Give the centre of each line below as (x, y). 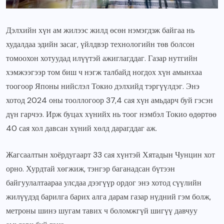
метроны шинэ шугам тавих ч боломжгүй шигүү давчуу (102, 211)
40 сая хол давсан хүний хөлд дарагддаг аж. (82, 128)
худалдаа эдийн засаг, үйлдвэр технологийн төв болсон (100, 44)
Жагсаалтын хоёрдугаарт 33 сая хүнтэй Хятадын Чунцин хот (110, 155)
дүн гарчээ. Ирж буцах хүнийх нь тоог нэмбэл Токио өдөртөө (111, 114)
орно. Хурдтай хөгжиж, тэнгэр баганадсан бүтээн (90, 169)
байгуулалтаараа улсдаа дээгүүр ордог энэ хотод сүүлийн (104, 183)
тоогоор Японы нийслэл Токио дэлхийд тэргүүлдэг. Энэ (103, 86)
